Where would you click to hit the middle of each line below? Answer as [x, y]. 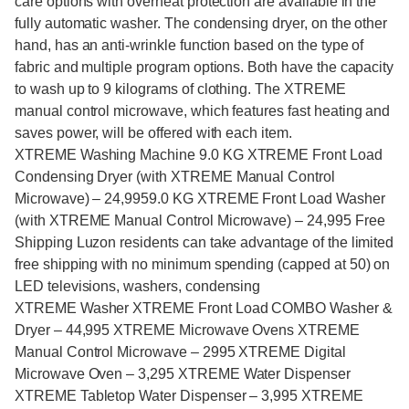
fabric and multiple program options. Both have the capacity [204, 67]
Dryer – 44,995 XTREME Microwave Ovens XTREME [187, 330]
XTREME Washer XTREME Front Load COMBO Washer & [204, 308]
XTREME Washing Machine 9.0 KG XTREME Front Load [199, 155]
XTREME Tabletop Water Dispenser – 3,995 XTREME [189, 396]
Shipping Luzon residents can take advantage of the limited [204, 242]
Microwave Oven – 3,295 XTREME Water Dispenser [183, 374]
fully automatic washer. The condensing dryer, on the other [201, 23]
